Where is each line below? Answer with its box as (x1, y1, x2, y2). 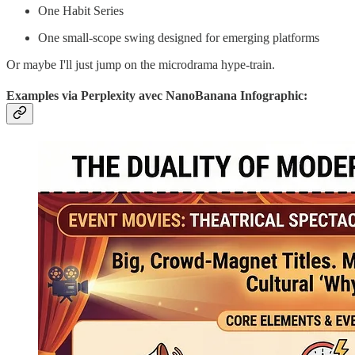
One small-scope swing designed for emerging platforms (38, 30, 319, 44)
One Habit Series (38, 3, 124, 17)
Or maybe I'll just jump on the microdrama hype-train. (6, 57, 275, 71)
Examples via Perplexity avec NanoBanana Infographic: (6, 88, 307, 102)
